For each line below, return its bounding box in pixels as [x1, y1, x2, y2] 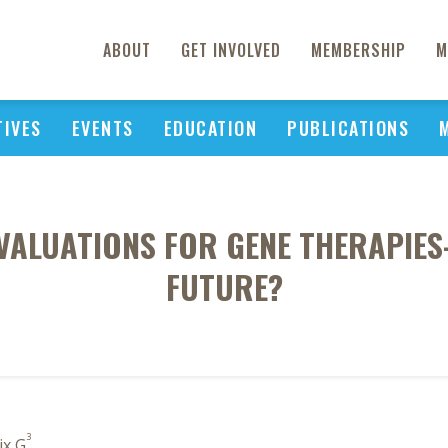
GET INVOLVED [181, 38, 281, 62]
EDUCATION [163, 115, 257, 141]
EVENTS [71, 115, 134, 141]
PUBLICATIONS [287, 115, 409, 141]
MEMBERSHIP [311, 38, 406, 62]
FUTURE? [165, 263, 283, 310]
